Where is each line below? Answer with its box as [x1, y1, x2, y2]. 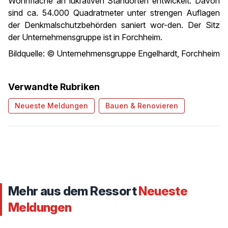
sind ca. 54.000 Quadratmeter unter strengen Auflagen [8, 8, 220, 18]
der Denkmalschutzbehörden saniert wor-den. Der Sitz [8, 20, 220, 30]
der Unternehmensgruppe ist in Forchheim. [8, 32, 162, 42]
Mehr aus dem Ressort [8, 184, 139, 198]
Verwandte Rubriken [8, 81, 100, 92]
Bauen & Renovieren [105, 101, 178, 110]
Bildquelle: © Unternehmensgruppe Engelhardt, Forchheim [8, 48, 220, 59]
